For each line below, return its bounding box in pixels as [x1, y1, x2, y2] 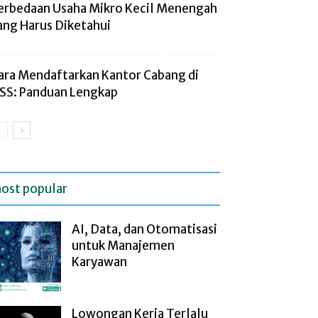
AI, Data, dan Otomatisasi [72, 221, 217, 237]
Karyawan [72, 254, 127, 270]
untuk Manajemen [72, 238, 175, 253]
